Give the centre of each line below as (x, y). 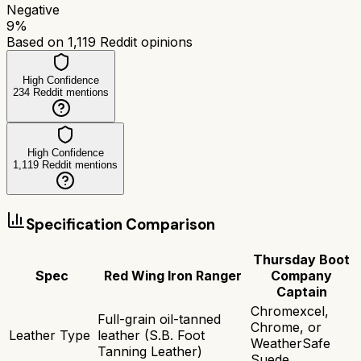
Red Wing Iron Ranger (172, 276)
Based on (37, 41)
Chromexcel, (290, 311)
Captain (301, 292)
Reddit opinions (144, 41)
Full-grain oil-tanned (159, 320)
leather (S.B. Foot (151, 336)
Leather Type (50, 336)
